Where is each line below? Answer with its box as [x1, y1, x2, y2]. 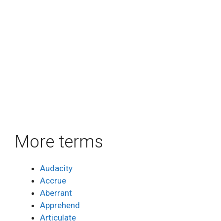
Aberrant [40, 187, 72, 198]
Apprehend [40, 200, 80, 210]
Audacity [40, 163, 73, 173]
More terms [15, 131, 103, 152]
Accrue [40, 175, 66, 185]
